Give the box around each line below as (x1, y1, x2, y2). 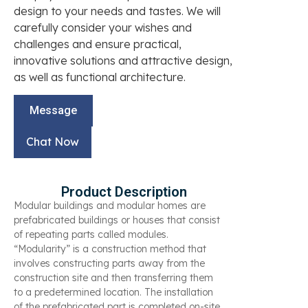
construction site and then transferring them (14, 272, 213, 285)
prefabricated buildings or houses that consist (14, 214, 220, 227)
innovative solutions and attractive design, (14, 53, 232, 67)
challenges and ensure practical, (14, 36, 181, 51)
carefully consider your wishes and (14, 20, 192, 34)
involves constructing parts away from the (14, 257, 205, 270)
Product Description (61, 184, 187, 201)
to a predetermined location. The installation (14, 286, 213, 299)
